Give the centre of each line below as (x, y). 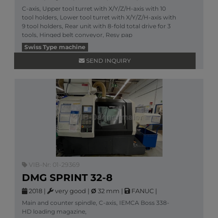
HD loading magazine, (54, 211)
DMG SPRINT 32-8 (67, 178)
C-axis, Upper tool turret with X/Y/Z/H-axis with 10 (94, 9)
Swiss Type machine (55, 47)
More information (48, 44)
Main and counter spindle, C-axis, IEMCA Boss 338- (96, 203)
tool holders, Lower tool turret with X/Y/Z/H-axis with (99, 17)
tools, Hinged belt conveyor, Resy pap (77, 35)
